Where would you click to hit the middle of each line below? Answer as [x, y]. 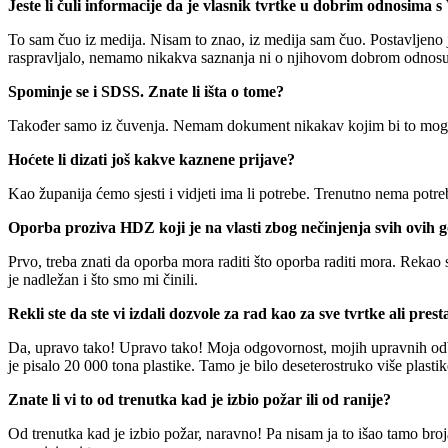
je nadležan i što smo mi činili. [103, 279]
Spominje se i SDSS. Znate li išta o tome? [146, 91]
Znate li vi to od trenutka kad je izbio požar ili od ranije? [199, 399]
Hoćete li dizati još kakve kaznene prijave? [151, 159]
